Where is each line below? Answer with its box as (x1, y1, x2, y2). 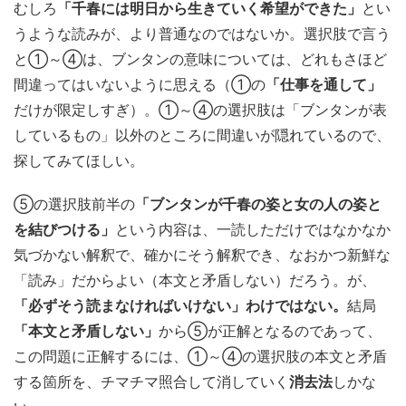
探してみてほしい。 (14, 151, 144, 169)
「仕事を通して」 (266, 75, 382, 93)
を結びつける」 (14, 220, 115, 238)
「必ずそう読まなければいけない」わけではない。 (14, 296, 347, 314)
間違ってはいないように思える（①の (14, 75, 266, 93)
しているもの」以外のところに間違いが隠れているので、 (14, 126, 391, 144)
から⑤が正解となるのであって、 (159, 322, 382, 340)
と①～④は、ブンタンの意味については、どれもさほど (14, 50, 387, 68)
